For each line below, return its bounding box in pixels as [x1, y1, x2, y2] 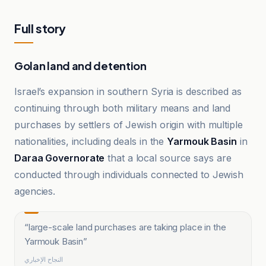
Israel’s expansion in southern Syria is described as [14, 85, 242, 97]
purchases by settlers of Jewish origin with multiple [14, 119, 243, 131]
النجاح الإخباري [24, 255, 63, 264]
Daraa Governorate [14, 152, 105, 164]
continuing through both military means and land [14, 102, 231, 114]
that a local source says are [104, 152, 232, 164]
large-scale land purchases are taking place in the [28, 221, 226, 233]
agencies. [14, 185, 56, 197]
